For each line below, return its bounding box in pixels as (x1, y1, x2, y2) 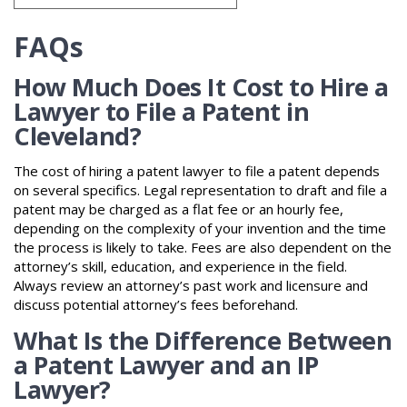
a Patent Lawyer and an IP (14, 347, 319, 382)
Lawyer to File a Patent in (14, 94, 309, 128)
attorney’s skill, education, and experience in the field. (14, 256, 347, 275)
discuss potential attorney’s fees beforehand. (14, 294, 298, 313)
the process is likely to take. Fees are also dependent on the (14, 237, 392, 256)
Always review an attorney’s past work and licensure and (14, 275, 368, 294)
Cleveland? (14, 118, 141, 153)
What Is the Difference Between (14, 323, 392, 357)
